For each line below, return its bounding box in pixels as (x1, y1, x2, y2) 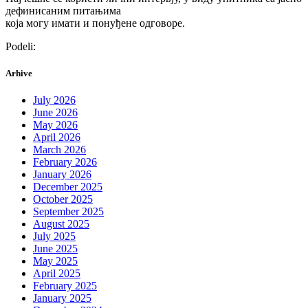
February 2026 (33, 156, 97, 168)
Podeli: (5, 40, 36, 52)
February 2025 (33, 280, 97, 292)
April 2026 (33, 131, 80, 144)
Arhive (5, 67, 32, 78)
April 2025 (33, 267, 80, 280)
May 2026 (33, 119, 78, 131)
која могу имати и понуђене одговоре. (5, 16, 185, 29)
